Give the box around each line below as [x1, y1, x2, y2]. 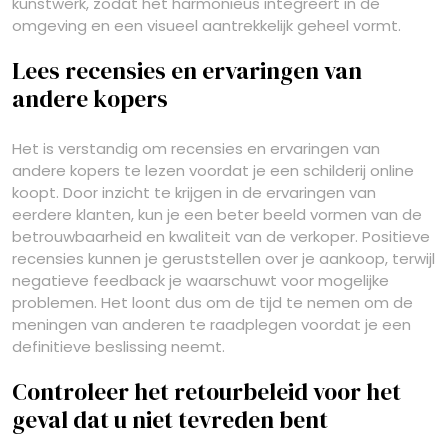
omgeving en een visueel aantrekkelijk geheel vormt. [12, 15, 401, 36]
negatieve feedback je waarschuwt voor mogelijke [12, 270, 389, 291]
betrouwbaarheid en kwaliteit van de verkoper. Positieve [12, 226, 430, 247]
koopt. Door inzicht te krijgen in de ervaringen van [12, 182, 376, 203]
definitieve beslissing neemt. [12, 336, 225, 357]
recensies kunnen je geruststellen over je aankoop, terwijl [12, 248, 435, 269]
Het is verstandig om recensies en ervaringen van [12, 138, 380, 159]
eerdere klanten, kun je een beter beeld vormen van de [12, 204, 422, 225]
